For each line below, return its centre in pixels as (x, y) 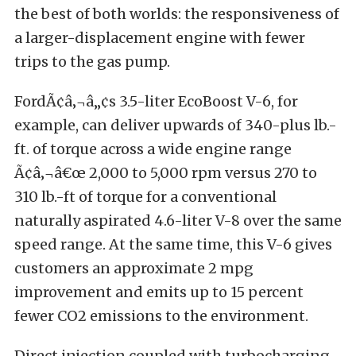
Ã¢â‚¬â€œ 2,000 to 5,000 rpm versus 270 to (166, 173)
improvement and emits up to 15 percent (159, 292)
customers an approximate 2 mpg (134, 268)
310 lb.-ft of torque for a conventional (145, 197)
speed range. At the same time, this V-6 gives (173, 244)
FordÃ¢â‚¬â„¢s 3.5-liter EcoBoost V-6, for (156, 101)
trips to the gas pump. (92, 62)
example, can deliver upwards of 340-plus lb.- (176, 125)
